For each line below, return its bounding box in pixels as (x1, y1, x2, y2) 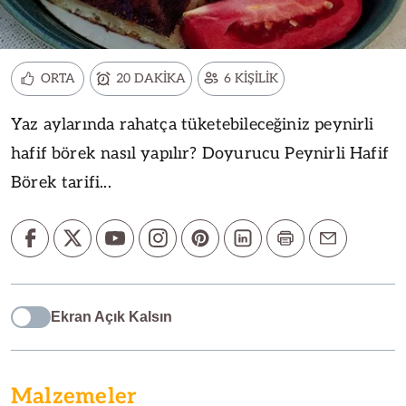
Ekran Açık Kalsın (51, 308, 172, 324)
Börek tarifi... (11, 172, 111, 192)
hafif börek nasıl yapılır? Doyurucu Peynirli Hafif (11, 143, 389, 163)
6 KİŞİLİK (224, 70, 278, 86)
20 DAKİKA (116, 70, 186, 86)
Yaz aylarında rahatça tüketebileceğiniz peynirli (11, 114, 374, 134)
